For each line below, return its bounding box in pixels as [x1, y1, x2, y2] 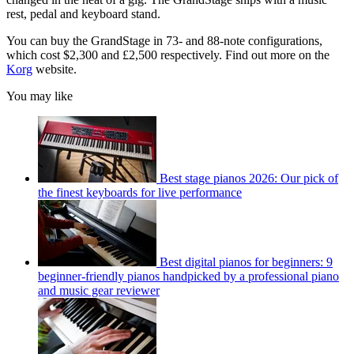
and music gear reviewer [38, 284, 160, 298]
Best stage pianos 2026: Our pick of [160, 171, 338, 186]
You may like [6, 89, 73, 104]
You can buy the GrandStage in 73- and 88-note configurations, [6, 34, 322, 48]
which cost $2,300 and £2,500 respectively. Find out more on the [6, 48, 330, 62]
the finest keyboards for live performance [38, 186, 242, 200]
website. [32, 62, 77, 77]
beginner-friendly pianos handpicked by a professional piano [38, 269, 339, 284]
